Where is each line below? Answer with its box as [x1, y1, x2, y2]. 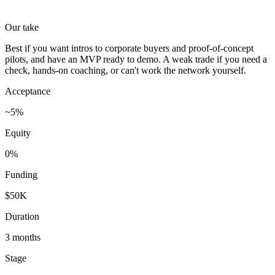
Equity [5, 127, 31, 138]
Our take [5, 21, 39, 33]
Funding [5, 169, 37, 180]
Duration [5, 211, 39, 222]
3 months [5, 231, 41, 242]
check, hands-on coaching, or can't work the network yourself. [5, 64, 246, 76]
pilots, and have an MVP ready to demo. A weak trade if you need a [5, 53, 267, 64]
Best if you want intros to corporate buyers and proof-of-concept [5, 42, 254, 53]
